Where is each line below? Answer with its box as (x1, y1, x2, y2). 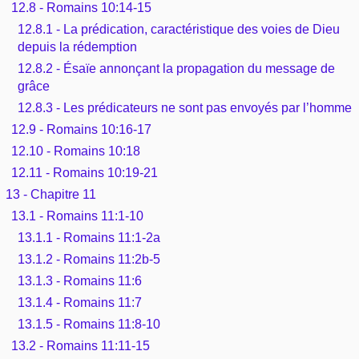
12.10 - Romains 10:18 (11, 143, 141, 158)
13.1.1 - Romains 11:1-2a (17, 230, 160, 244)
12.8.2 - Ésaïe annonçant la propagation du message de (17, 61, 335, 75)
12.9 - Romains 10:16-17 (11, 122, 152, 136)
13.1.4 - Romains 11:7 (17, 295, 142, 309)
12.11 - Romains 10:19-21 (11, 165, 159, 179)
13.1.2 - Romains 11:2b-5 (17, 252, 160, 266)
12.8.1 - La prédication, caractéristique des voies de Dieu (17, 22, 340, 36)
